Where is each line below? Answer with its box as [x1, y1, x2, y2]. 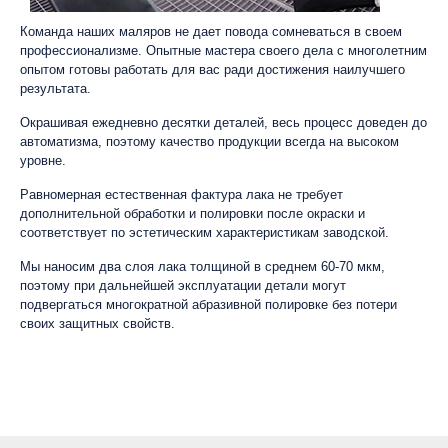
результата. [20, 80, 91, 96]
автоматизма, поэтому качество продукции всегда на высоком [20, 133, 399, 149]
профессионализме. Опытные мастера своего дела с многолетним [20, 42, 427, 58]
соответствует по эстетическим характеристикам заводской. [20, 224, 389, 240]
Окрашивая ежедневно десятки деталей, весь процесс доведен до [20, 114, 427, 130]
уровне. [20, 152, 70, 168]
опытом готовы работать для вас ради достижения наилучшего [20, 61, 405, 77]
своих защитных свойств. [20, 315, 175, 331]
